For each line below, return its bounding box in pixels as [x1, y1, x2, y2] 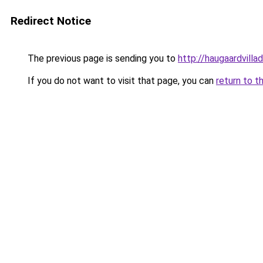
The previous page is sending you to [25, 53, 178, 64]
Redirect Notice [11, 14, 91, 28]
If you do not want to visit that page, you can [25, 75, 216, 86]
